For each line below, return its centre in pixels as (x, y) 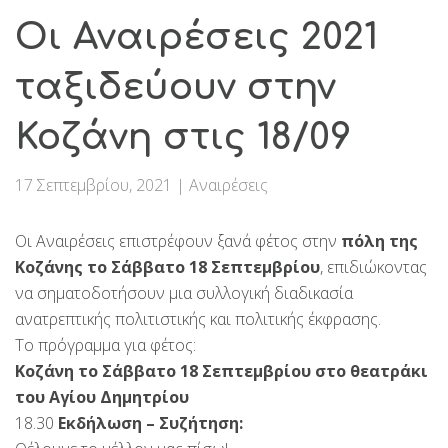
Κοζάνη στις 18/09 (183, 137)
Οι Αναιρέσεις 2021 (196, 37)
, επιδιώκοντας (373, 267)
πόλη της (379, 241)
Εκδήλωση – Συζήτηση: (148, 423)
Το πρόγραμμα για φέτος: (105, 345)
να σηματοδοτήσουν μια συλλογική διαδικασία (184, 293)
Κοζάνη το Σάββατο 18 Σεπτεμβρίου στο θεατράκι (221, 371)
